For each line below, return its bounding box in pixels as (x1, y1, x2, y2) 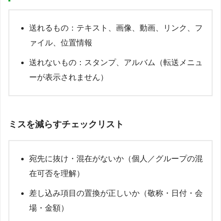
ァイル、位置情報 (29, 38, 92, 47)
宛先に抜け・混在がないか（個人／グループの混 (29, 154, 203, 163)
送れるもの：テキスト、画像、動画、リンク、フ (29, 24, 203, 33)
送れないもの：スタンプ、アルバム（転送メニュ (29, 58, 203, 67)
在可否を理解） (29, 169, 84, 178)
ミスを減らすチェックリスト (8, 119, 124, 129)
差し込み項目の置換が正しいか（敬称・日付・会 (29, 188, 203, 197)
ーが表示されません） (29, 73, 108, 82)
